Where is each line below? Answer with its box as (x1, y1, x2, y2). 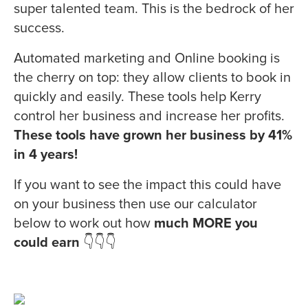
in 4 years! (14, 146, 78, 164)
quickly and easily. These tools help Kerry (14, 89, 261, 106)
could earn (14, 234, 80, 252)
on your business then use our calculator (14, 196, 257, 213)
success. (14, 20, 65, 37)
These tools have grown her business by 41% (14, 127, 292, 144)
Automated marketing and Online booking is (14, 50, 280, 67)
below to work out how (14, 215, 154, 232)
